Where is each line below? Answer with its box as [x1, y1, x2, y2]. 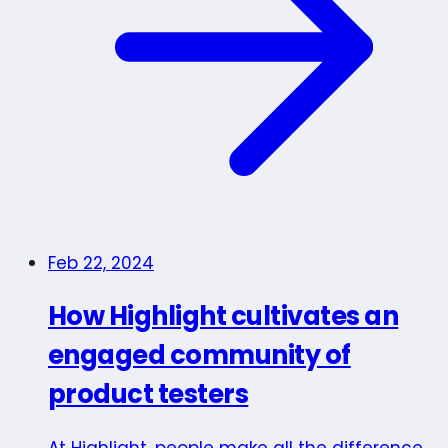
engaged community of [48, 337, 351, 374]
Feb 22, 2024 [48, 251, 154, 276]
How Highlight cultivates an [48, 298, 399, 335]
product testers [48, 376, 249, 413]
